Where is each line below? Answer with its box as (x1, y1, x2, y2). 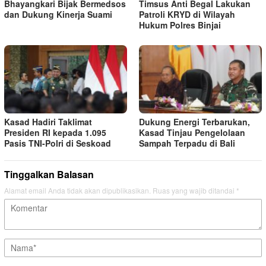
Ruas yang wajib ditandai (153, 185, 236, 196)
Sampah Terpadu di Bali (139, 137, 235, 150)
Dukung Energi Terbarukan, (139, 116, 250, 128)
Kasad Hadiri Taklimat (4, 116, 92, 128)
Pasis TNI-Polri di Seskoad (4, 137, 111, 150)
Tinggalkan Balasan (4, 167, 94, 182)
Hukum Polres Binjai (139, 18, 221, 31)
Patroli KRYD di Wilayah (139, 8, 235, 20)
